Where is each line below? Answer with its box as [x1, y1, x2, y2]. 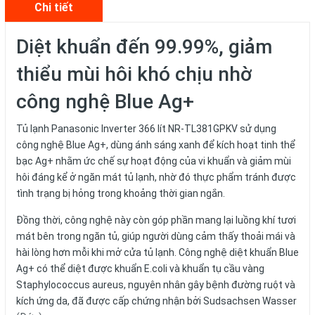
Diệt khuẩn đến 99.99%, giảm [16, 35, 272, 58]
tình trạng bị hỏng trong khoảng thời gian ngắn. [16, 188, 225, 199]
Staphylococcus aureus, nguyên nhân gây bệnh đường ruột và [16, 279, 295, 290]
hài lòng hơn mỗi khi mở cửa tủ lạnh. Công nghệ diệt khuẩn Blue [16, 247, 299, 258]
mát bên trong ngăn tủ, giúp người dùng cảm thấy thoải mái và [16, 231, 295, 242]
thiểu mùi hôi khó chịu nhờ [16, 63, 252, 86]
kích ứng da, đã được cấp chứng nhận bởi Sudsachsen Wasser [16, 295, 297, 307]
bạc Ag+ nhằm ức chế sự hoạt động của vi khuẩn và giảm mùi [16, 155, 291, 167]
